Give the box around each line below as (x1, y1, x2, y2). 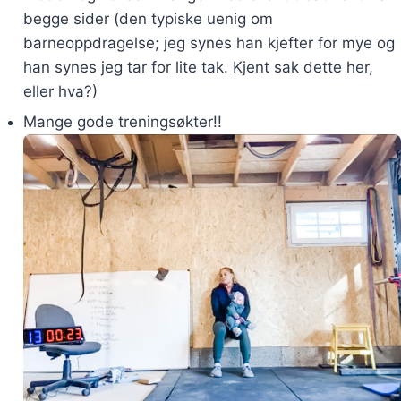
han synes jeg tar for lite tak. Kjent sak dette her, (22, 58, 373, 77)
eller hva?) (22, 82, 98, 101)
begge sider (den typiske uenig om (22, 10, 273, 29)
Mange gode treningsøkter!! (22, 113, 222, 132)
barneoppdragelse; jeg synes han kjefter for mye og (22, 34, 395, 53)
